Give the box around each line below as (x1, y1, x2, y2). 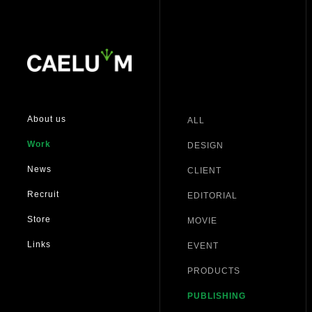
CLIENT (187, 166, 221, 175)
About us (27, 114, 66, 124)
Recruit (27, 189, 59, 199)
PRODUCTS (187, 266, 240, 276)
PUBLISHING (187, 291, 246, 301)
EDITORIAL (187, 191, 237, 201)
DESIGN (187, 141, 224, 150)
